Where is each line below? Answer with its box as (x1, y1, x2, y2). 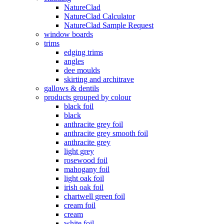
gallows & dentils (44, 84, 99, 92)
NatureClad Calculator (64, 12, 135, 20)
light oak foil (64, 174, 104, 182)
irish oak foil (64, 183, 103, 191)
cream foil (64, 201, 95, 209)
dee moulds (64, 66, 100, 74)
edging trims (64, 48, 103, 56)
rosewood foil (64, 156, 107, 164)
